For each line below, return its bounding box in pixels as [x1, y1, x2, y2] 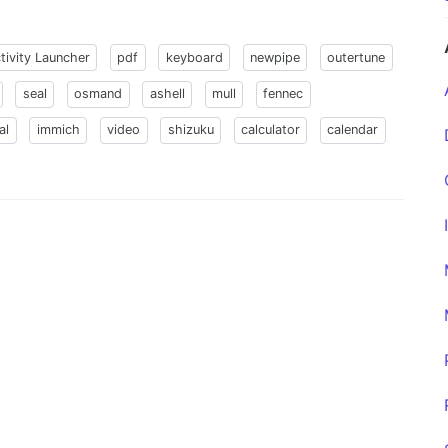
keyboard [165, 49, 223, 65]
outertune [327, 49, 386, 65]
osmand [74, 86, 123, 102]
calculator [241, 122, 301, 138]
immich [36, 122, 80, 138]
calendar [327, 122, 379, 138]
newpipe [250, 49, 301, 65]
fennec [263, 86, 304, 102]
